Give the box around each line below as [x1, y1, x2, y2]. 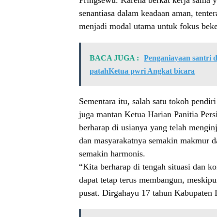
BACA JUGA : [90, 54, 139, 62]
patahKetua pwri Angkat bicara [90, 67, 195, 76]
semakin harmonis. [79, 149, 145, 159]
